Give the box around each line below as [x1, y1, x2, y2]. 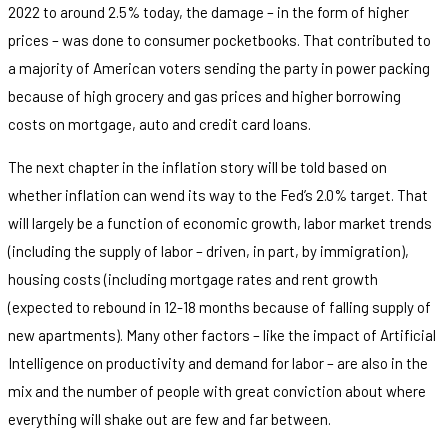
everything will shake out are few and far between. [8, 409, 331, 428]
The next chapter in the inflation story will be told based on [8, 157, 387, 176]
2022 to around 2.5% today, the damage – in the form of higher [8, 2, 409, 21]
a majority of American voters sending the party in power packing [8, 58, 430, 77]
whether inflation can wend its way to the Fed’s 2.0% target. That [8, 185, 428, 204]
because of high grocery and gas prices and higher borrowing [8, 86, 401, 105]
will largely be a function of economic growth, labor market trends [8, 213, 432, 232]
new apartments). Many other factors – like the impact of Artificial [8, 325, 436, 344]
